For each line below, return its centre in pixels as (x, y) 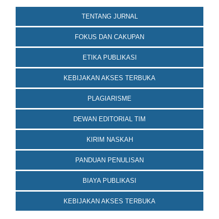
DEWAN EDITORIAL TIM (109, 119)
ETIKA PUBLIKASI (109, 57)
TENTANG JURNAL (109, 16)
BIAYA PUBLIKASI (109, 180)
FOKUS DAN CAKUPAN (109, 37)
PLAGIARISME (109, 98)
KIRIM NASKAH (109, 139)
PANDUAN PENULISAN (109, 160)
